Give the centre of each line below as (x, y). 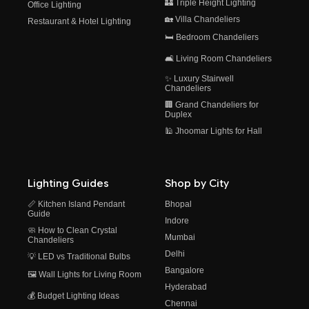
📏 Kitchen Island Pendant (76, 205)
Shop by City (197, 184)
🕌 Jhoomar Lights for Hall (213, 131)
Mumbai (180, 238)
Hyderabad (186, 287)
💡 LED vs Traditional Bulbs (79, 257)
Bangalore (185, 271)
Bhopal (178, 205)
